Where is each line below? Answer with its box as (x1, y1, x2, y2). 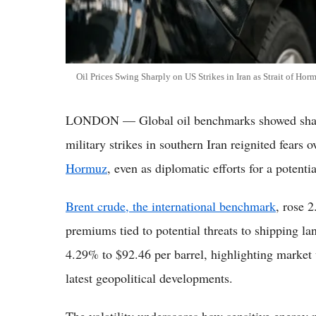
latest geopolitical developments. (66, 269, 233, 287)
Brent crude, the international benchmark (66, 197, 276, 215)
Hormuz (66, 159, 107, 177)
